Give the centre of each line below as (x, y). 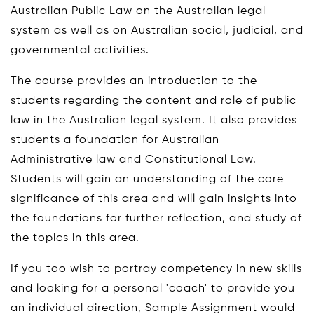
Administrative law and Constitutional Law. (134, 159)
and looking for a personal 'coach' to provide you (153, 288)
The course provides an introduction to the (134, 81)
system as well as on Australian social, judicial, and (157, 30)
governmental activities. (80, 50)
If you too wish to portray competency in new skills (156, 269)
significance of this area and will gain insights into (154, 199)
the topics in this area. (75, 238)
